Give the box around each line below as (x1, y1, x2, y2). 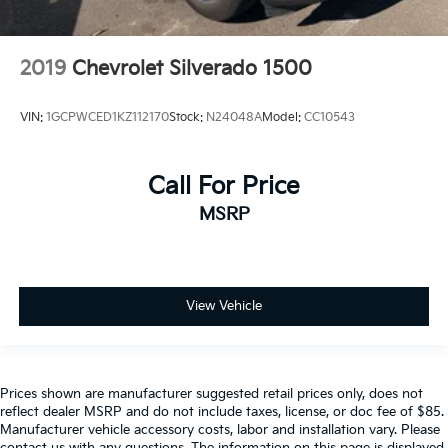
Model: (262, 110, 304, 126)
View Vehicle (186, 298, 262, 315)
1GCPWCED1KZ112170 (46, 110, 169, 126)
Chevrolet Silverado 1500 (72, 56, 312, 81)
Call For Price (148, 172, 300, 202)
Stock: (169, 110, 206, 126)
